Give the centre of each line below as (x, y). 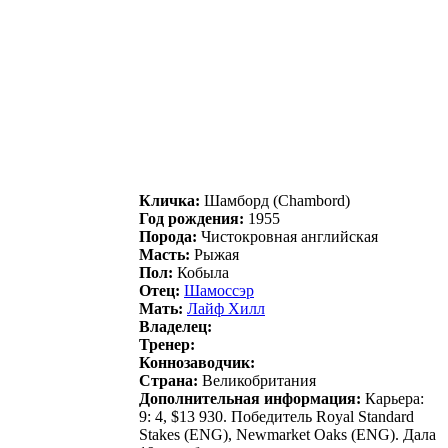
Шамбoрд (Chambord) (275, 200)
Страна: (168, 380)
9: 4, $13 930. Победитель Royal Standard (276, 416)
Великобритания (257, 380)
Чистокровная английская (287, 236)
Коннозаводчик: (197, 362)
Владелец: (175, 326)
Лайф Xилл (226, 308)
